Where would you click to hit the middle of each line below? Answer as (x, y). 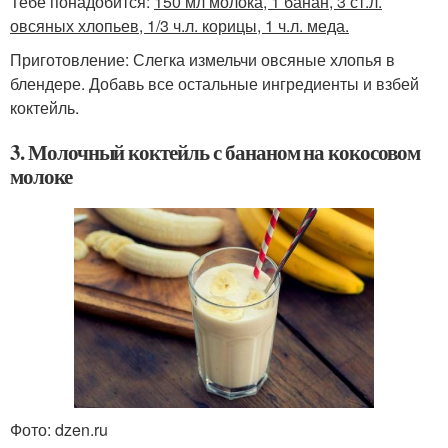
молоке (41, 176)
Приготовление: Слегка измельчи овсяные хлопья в (202, 60)
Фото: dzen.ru (59, 430)
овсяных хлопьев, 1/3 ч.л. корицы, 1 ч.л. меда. (179, 26)
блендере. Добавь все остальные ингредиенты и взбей (214, 84)
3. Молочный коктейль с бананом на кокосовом (215, 152)
